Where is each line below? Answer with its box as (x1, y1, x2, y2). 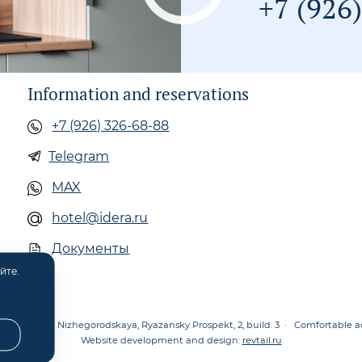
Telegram (48, 148, 110, 164)
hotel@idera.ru (52, 209, 149, 225)
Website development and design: (80, 334, 242, 346)
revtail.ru (242, 334, 282, 346)
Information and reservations (27, 82, 250, 105)
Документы (52, 240, 130, 256)
